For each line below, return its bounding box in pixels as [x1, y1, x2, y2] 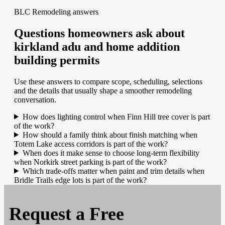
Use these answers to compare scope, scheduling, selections [14, 77, 202, 86]
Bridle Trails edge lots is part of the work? [14, 175, 147, 184]
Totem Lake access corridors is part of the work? [14, 139, 168, 148]
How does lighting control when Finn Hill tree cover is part [22, 112, 210, 121]
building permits [14, 53, 99, 67]
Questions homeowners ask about [14, 26, 185, 40]
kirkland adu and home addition [14, 40, 180, 53]
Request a [9, 203, 85, 224]
